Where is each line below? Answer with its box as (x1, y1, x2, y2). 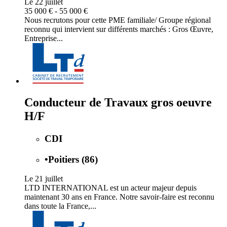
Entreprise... (24, 33, 63, 43)
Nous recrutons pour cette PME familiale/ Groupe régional (24, 15, 211, 24)
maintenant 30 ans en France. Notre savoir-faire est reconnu (24, 193, 214, 202)
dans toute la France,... (24, 202, 96, 211)
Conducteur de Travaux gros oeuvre (24, 95, 212, 109)
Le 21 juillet (24, 174, 63, 183)
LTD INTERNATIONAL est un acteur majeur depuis (24, 183, 197, 193)
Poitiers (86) (48, 154, 98, 165)
